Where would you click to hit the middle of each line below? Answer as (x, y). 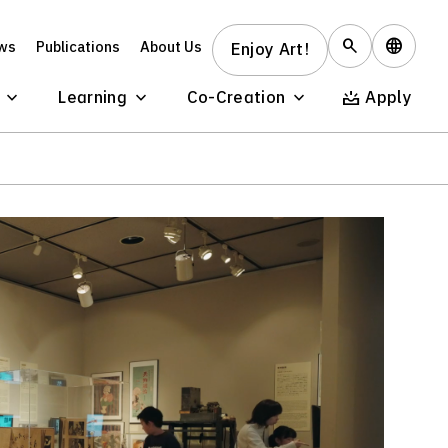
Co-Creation (236, 98)
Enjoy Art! (269, 50)
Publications (77, 47)
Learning (92, 98)
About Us (170, 47)
